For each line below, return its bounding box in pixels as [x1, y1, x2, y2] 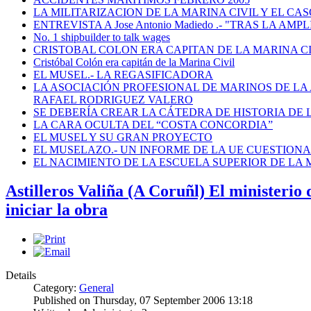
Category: [33, 282, 79, 294]
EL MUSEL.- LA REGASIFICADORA [33, 68, 213, 81]
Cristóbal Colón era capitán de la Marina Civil [33, 56, 235, 68]
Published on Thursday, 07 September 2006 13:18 [33, 294, 253, 307]
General [79, 282, 114, 294]
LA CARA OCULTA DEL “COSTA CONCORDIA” [33, 118, 273, 131]
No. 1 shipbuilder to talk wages [33, 31, 170, 43]
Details [6, 269, 36, 282]
